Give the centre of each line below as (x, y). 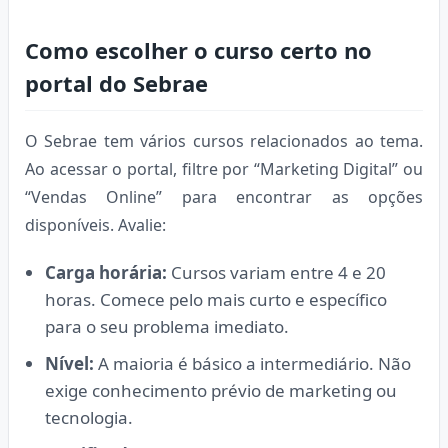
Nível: (69, 363)
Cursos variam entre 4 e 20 (276, 272)
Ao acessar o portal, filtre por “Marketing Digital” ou (224, 168)
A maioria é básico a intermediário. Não (252, 363)
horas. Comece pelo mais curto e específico (216, 299)
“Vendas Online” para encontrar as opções (224, 196)
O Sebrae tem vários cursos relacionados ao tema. (224, 140)
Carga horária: (106, 272)
